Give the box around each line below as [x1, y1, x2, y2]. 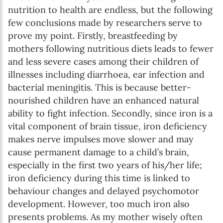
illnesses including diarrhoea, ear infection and [8, 68, 205, 80]
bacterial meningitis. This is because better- [8, 81, 191, 93]
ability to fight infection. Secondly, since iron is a [8, 107, 213, 119]
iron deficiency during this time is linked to [8, 172, 190, 184]
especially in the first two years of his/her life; [8, 159, 202, 171]
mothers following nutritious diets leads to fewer [8, 42, 214, 54]
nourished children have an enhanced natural [8, 94, 199, 106]
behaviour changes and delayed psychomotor [8, 185, 199, 197]
